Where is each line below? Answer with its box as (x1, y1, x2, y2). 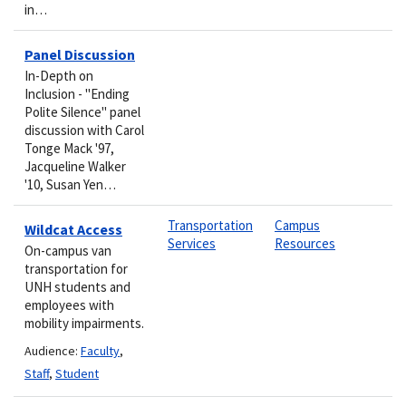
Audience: (24, 342, 81, 359)
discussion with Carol (24, 121, 144, 139)
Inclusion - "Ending (24, 84, 130, 102)
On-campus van (24, 241, 111, 259)
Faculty (81, 342, 120, 359)
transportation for (24, 259, 128, 277)
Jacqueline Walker (24, 157, 126, 175)
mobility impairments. (24, 314, 144, 332)
